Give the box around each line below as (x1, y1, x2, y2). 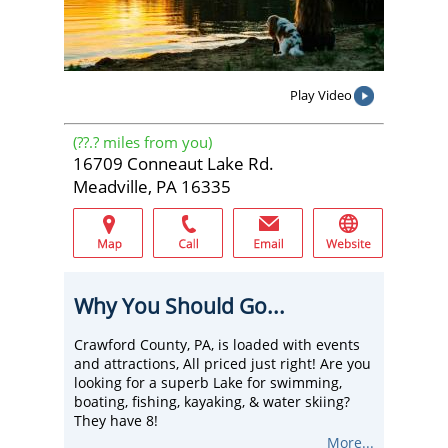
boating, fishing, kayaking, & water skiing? (74, 392, 350, 411)
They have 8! (74, 411, 158, 430)
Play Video (290, 86, 352, 104)
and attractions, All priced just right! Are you (74, 354, 371, 373)
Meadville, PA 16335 (73, 175, 231, 198)
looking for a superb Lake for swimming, (74, 373, 342, 392)
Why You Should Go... (74, 292, 285, 320)
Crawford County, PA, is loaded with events (74, 335, 360, 354)
